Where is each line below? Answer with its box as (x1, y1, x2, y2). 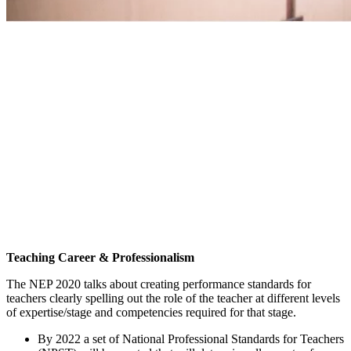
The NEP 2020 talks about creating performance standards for (6, 277, 311, 291)
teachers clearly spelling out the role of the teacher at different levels (6, 291, 340, 305)
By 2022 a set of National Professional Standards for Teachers (38, 331, 344, 346)
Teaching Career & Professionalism (6, 250, 194, 264)
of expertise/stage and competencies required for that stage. (6, 305, 299, 319)
